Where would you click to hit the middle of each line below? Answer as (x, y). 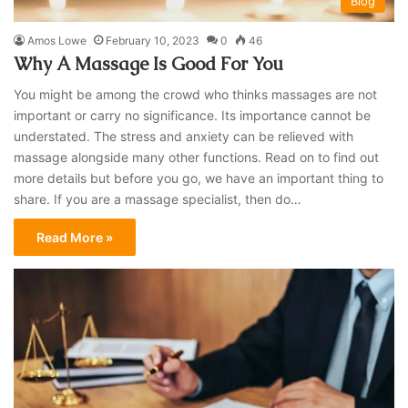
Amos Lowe (57, 41)
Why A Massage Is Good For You (149, 64)
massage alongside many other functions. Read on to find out (197, 158)
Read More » (75, 238)
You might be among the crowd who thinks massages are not (196, 95)
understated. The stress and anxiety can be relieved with (184, 137)
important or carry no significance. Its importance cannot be (193, 116)
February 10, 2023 (153, 41)
